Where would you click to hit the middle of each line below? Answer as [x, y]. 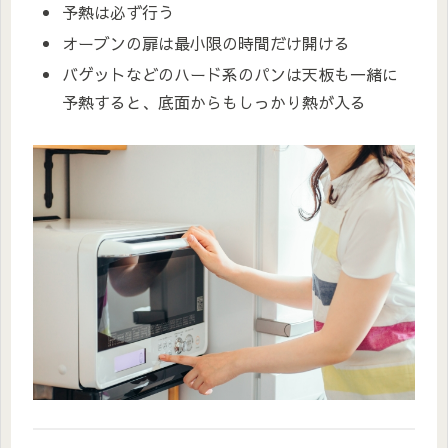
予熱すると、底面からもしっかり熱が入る [214, 102]
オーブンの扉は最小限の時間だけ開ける [206, 42]
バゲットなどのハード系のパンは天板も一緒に [230, 74]
